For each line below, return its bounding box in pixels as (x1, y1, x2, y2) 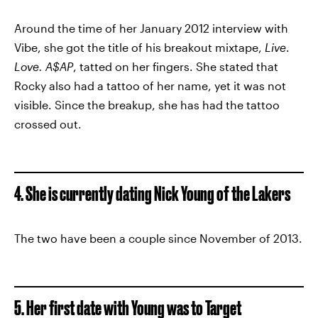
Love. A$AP (14, 60, 73, 73)
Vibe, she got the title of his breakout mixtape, (14, 40, 265, 54)
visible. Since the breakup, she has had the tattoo (14, 98, 280, 111)
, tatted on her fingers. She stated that (73, 60, 278, 73)
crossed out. (14, 117, 82, 131)
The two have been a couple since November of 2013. (14, 231, 302, 245)
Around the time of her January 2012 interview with (14, 21, 288, 35)
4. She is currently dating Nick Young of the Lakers (14, 182, 290, 204)
